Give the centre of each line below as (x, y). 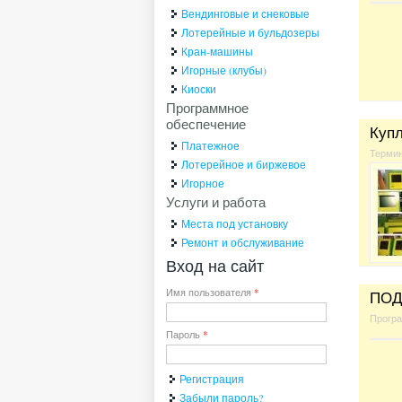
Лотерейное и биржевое (244, 165)
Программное (208, 108)
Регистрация (212, 379)
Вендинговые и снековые (246, 14)
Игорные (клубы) (224, 70)
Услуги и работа (216, 202)
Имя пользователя (210, 293)
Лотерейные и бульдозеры (251, 33)
